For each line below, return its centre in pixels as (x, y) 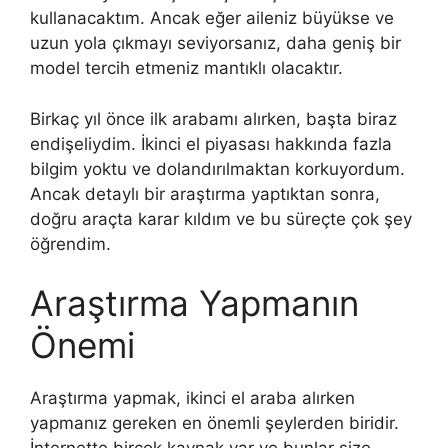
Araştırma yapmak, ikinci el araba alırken (192, 398)
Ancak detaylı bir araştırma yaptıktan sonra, (205, 193)
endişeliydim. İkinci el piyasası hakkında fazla (211, 143)
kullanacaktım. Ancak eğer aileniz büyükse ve (212, 18)
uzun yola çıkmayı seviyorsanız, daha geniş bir (215, 43)
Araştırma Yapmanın (194, 303)
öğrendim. (70, 243)
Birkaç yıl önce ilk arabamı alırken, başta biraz (213, 118)
